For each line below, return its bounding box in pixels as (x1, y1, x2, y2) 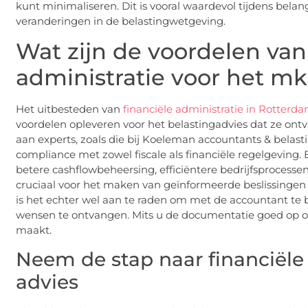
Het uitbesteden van (16, 102, 123, 116)
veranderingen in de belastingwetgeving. (16, 14, 225, 27)
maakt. (16, 223, 52, 237)
